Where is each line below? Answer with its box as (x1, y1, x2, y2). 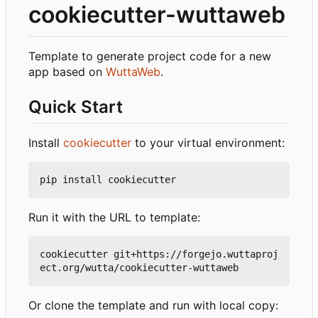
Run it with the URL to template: (28, 210, 200, 225)
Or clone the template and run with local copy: (28, 298, 278, 313)
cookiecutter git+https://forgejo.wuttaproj (40, 248, 278, 261)
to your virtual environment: (131, 136, 285, 150)
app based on (28, 64, 106, 79)
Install (28, 136, 63, 150)
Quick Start (28, 96, 123, 117)
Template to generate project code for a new (28, 48, 271, 63)
